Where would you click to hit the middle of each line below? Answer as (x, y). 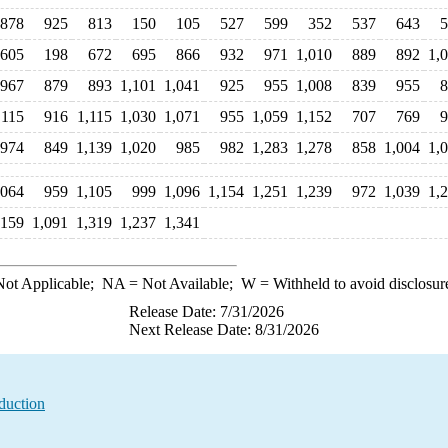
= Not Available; (182, 283)
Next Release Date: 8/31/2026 (224, 329)
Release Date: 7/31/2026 (206, 311)
